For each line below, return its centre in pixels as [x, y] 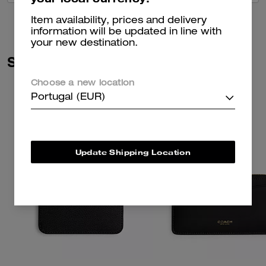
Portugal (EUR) [68, 98]
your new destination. [84, 44]
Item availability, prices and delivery [119, 21]
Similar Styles [56, 61]
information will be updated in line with [126, 33]
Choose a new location [83, 84]
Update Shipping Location [133, 152]
